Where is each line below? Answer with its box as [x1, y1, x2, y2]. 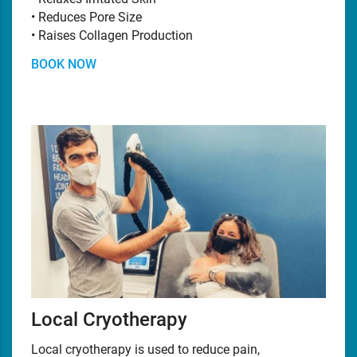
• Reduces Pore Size [31, 9, 142, 25]
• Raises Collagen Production [31, 27, 193, 43]
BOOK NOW [31, 56, 96, 72]
